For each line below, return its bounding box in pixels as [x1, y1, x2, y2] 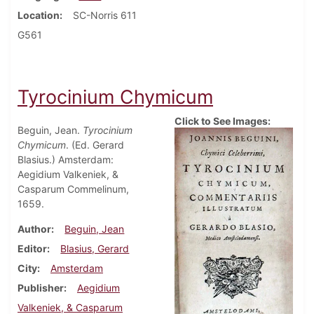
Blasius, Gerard [60, 243, 130, 255]
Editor [18, 243, 47, 255]
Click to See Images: [175, 115, 271, 128]
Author [18, 223, 51, 235]
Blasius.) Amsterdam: [18, 153, 114, 166]
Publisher [18, 282, 64, 294]
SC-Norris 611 [73, 9, 137, 22]
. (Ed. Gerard [66, 139, 124, 151]
